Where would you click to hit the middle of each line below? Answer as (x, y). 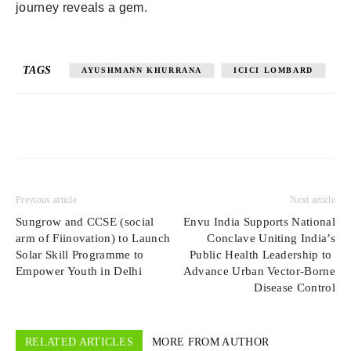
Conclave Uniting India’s (271, 238)
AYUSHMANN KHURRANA (142, 70)
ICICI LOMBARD (273, 70)
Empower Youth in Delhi (79, 271)
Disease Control (295, 287)
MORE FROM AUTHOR (211, 342)
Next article (313, 199)
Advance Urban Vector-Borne (259, 271)
